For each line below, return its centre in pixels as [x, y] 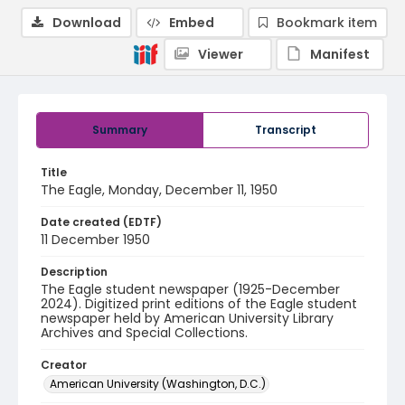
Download [87, 23]
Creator [64, 365]
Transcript [286, 130]
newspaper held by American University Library [187, 318]
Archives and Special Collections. [144, 333]
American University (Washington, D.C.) [158, 384]
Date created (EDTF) [101, 222]
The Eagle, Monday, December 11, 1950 [159, 190]
